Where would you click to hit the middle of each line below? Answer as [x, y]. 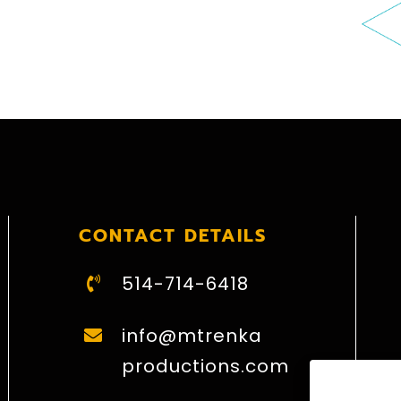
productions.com [205, 366]
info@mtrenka [192, 335]
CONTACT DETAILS [172, 235]
